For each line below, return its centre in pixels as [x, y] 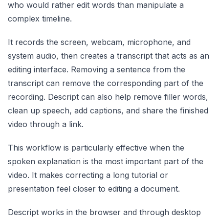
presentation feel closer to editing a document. [94, 188]
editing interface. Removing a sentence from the [97, 69]
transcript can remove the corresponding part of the [106, 83]
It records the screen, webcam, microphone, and [99, 42]
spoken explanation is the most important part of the [106, 161]
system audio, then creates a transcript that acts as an [109, 55]
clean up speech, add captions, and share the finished [108, 110]
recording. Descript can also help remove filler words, [108, 97]
